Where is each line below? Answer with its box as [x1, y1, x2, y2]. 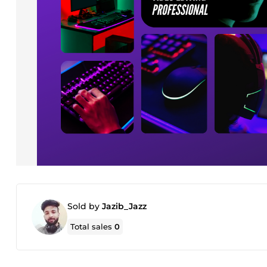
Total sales [70, 222, 115, 231]
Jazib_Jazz [102, 201, 147, 212]
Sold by [67, 201, 102, 212]
